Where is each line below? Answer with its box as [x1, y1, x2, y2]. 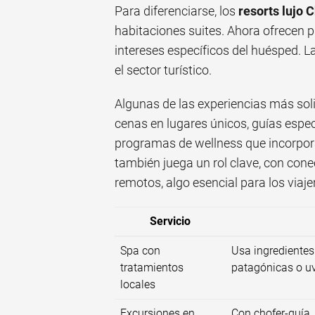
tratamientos [120, 261, 184, 275]
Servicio [150, 214, 191, 229]
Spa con [120, 244, 160, 258]
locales [120, 278, 155, 292]
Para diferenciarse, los [115, 4, 238, 19]
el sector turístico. [115, 63, 212, 78]
